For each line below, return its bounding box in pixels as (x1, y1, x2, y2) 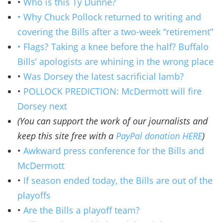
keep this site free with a (17, 129, 116, 142)
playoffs (17, 189, 51, 201)
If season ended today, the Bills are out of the (23, 174, 213, 186)
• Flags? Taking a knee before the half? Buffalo (17, 40, 209, 53)
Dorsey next (17, 100, 67, 112)
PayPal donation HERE (116, 129, 202, 142)
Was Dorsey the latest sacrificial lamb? (23, 70, 184, 82)
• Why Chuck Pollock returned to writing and (17, 10, 201, 23)
